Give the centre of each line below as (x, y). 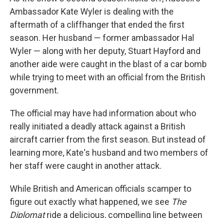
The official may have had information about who (103, 113)
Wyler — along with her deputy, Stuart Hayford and (105, 51)
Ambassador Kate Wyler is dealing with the (92, 11)
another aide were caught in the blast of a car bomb (108, 64)
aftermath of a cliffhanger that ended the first (97, 25)
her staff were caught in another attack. (86, 166)
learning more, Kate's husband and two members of (109, 153)
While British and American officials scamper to (100, 189)
